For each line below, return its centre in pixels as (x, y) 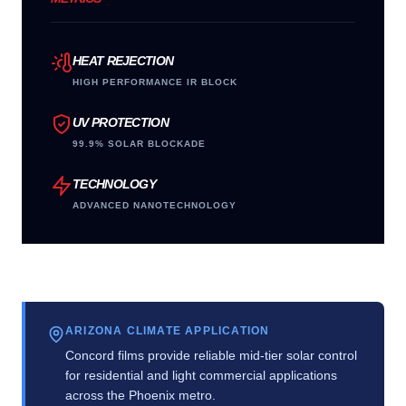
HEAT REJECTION (123, 61)
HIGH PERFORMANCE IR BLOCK (155, 82)
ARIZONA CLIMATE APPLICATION (168, 331)
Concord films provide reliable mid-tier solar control (211, 355)
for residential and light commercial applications (201, 375)
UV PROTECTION (121, 122)
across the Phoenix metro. (140, 395)
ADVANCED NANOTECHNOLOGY (155, 205)
